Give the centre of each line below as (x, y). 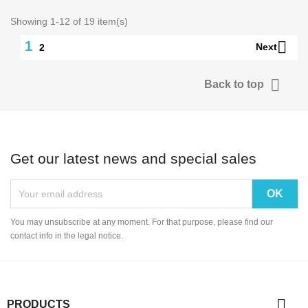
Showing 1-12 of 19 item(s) (69, 21)
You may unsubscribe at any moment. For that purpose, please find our (142, 222)
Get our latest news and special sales (133, 158)
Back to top (235, 84)
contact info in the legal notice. (67, 235)
